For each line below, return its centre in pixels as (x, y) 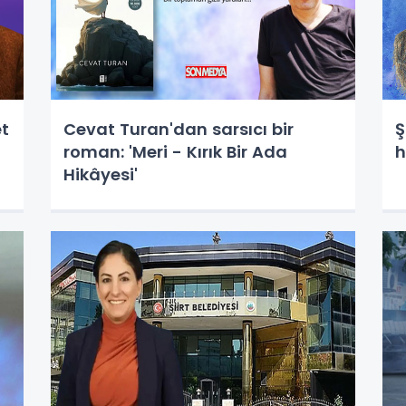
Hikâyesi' (100, 174)
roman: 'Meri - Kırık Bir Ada (175, 152)
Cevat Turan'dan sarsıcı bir (178, 129)
